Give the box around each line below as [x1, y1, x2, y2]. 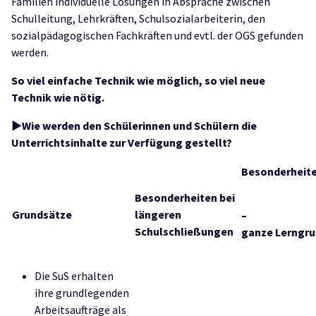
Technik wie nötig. [11, 90, 104, 104]
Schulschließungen [135, 224, 233, 238]
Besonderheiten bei [135, 190, 235, 205]
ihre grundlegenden [35, 286, 129, 300]
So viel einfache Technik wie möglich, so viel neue [11, 73, 265, 87]
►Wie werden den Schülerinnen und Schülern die [11, 119, 257, 133]
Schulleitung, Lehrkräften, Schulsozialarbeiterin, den [11, 11, 265, 25]
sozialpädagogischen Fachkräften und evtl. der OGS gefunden [11, 28, 303, 42]
